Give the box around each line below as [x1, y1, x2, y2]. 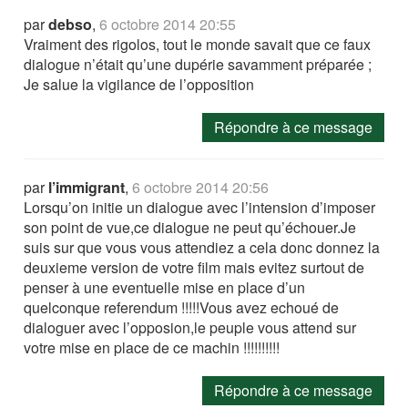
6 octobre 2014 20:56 [132, 177, 270, 199]
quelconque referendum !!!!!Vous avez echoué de [24, 297, 340, 319]
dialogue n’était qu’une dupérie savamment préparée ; [24, 54, 372, 76]
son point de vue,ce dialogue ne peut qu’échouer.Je [24, 217, 357, 239]
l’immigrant [48, 177, 126, 199]
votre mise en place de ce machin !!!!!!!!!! [24, 337, 280, 359]
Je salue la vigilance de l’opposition [24, 74, 255, 96]
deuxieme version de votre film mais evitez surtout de [24, 257, 365, 279]
